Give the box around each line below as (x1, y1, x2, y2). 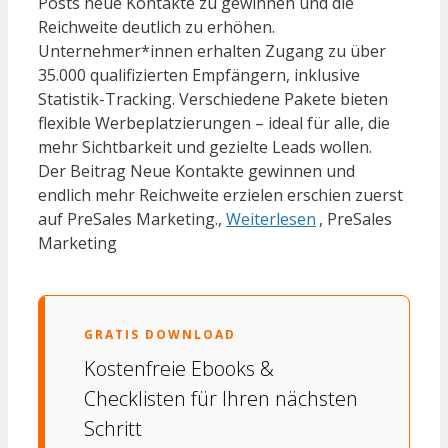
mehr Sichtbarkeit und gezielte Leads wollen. (38, 135, 372, 158)
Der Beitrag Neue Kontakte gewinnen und (38, 159, 355, 182)
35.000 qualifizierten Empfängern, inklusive (38, 63, 360, 86)
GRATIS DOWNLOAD (84, 325, 236, 343)
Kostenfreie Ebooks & (84, 354, 274, 382)
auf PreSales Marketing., (38, 207, 226, 230)
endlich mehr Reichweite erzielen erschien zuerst (38, 183, 403, 206)
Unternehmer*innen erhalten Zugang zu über (38, 39, 386, 62)
